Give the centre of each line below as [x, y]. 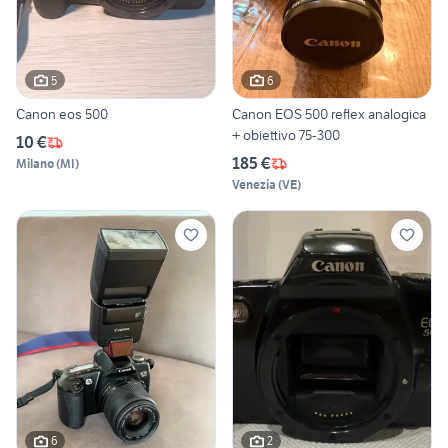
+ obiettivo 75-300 [286, 135]
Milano [35, 164]
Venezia [254, 185]
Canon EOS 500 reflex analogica [329, 114]
